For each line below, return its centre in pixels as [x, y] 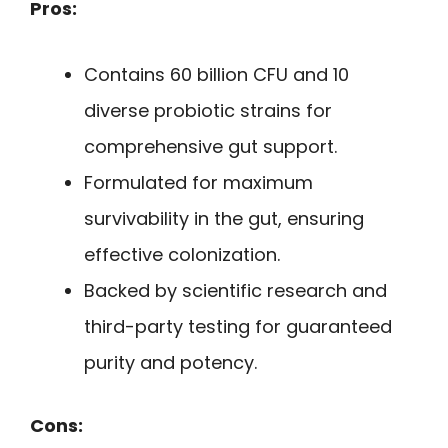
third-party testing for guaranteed [238, 327]
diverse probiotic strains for [208, 111]
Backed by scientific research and [235, 291]
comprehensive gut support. [210, 147]
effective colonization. [182, 255]
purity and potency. [170, 363]
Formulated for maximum [198, 183]
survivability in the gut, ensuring [224, 219]
